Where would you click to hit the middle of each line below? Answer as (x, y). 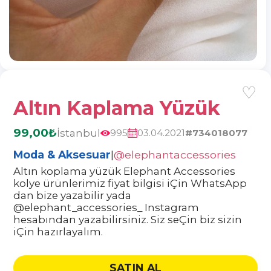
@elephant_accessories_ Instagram (106, 208)
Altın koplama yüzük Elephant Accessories (124, 171)
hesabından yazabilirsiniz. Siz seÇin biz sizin (128, 220)
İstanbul (79, 133)
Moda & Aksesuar (62, 155)
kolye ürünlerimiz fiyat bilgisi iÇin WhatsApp (130, 184)
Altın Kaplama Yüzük (117, 108)
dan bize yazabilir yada (72, 196)
